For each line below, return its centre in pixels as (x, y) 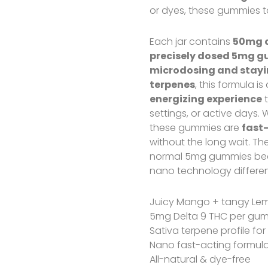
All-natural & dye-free (200, 259)
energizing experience (206, 99)
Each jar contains (191, 42)
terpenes (173, 85)
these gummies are (196, 128)
